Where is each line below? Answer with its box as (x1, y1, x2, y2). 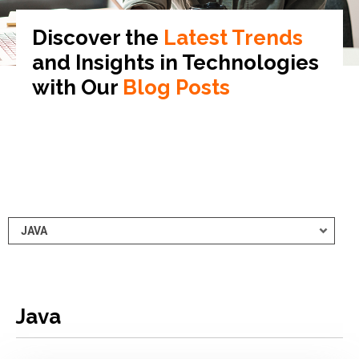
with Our (32, 75, 118, 99)
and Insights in (32, 50, 178, 75)
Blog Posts (118, 75, 230, 99)
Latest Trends (159, 26, 303, 50)
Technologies (182, 50, 319, 75)
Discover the (32, 26, 159, 50)
